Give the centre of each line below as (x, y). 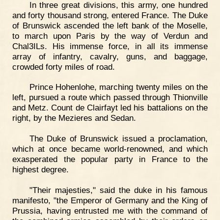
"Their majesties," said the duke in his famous (118, 190)
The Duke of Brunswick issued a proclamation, (118, 139)
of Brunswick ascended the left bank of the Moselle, (110, 25)
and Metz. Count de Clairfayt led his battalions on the (110, 108)
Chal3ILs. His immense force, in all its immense (110, 46)
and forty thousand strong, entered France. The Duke (110, 15)
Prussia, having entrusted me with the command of (110, 211)
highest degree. (41, 170)
